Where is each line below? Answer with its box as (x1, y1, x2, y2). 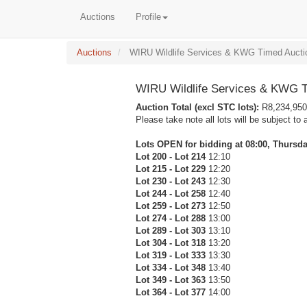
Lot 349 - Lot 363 (135, 275, 208, 285)
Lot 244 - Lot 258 (135, 188, 208, 199)
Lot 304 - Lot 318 (135, 238, 208, 248)
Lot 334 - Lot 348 (135, 262, 208, 273)
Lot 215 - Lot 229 (135, 164, 208, 174)
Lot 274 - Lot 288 (135, 213, 208, 223)
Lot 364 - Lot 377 (135, 287, 208, 297)
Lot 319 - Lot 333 (135, 250, 208, 260)
